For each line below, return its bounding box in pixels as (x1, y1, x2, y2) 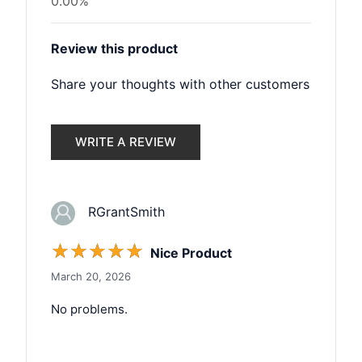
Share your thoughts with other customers (51, 76, 309, 92)
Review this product (51, 40, 178, 57)
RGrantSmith (75, 204, 165, 220)
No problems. (51, 301, 128, 317)
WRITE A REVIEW (75, 134, 176, 149)
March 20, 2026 (51, 269, 131, 283)
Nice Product (150, 244, 232, 261)
